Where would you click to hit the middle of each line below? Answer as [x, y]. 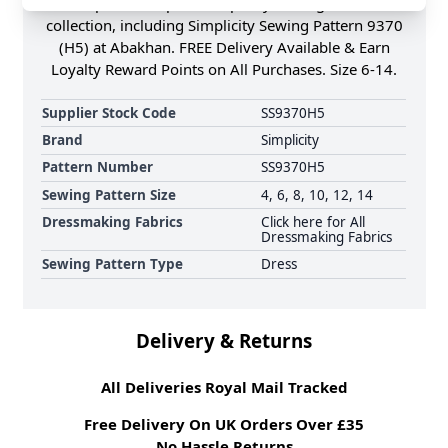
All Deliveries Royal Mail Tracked [224, 387]
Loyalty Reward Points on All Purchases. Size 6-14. [224, 69]
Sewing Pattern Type [113, 264]
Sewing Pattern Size [109, 194]
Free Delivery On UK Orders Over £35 [224, 424]
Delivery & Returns [224, 340]
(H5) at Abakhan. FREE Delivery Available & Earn [224, 47]
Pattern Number [98, 167]
